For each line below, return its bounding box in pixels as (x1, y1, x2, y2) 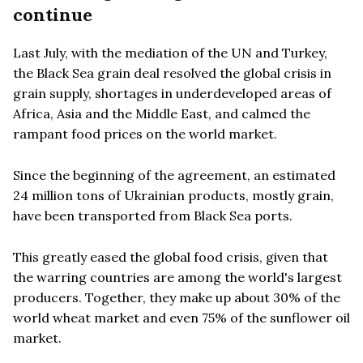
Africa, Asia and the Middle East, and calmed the (13, 105, 310, 122)
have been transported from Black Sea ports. (13, 207, 293, 224)
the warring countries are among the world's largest (13, 268, 342, 285)
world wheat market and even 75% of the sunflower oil (13, 309, 350, 326)
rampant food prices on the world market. (13, 125, 277, 142)
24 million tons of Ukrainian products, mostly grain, (13, 186, 334, 203)
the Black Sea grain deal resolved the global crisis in (13, 64, 331, 81)
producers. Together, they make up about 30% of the (13, 288, 340, 305)
